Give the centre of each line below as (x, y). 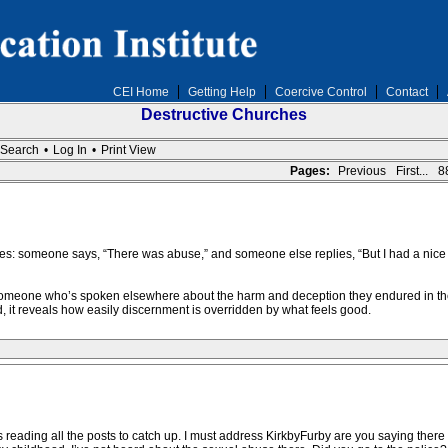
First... (411, 171)
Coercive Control (320, 92)
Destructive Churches (224, 114)
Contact (406, 92)
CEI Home (140, 92)
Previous (361, 171)
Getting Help (221, 92)
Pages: (309, 171)
